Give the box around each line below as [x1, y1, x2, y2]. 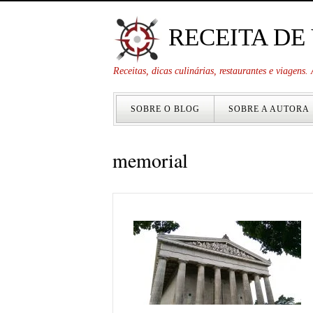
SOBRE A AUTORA [228, 104, 310, 114]
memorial [112, 147, 188, 173]
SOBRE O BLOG [131, 104, 200, 114]
